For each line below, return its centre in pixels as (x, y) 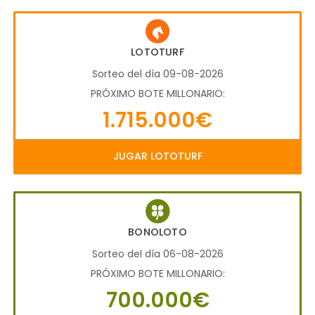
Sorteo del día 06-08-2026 (157, 253)
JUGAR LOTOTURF (157, 156)
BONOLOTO (157, 232)
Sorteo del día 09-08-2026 (157, 73)
